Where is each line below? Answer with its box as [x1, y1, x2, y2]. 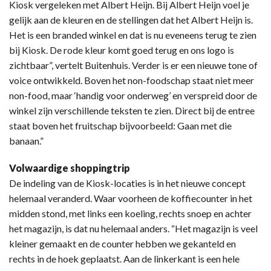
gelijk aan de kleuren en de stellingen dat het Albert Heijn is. [9, 13, 253, 25]
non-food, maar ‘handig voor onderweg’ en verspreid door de [9, 89, 257, 101]
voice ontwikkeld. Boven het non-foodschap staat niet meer [9, 74, 254, 86]
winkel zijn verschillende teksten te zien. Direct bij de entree [9, 104, 255, 116]
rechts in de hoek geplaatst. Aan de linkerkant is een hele [9, 252, 240, 264]
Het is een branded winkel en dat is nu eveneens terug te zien [9, 28, 256, 41]
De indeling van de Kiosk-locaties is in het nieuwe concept [9, 177, 246, 189]
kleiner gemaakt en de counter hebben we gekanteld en [9, 237, 236, 249]
